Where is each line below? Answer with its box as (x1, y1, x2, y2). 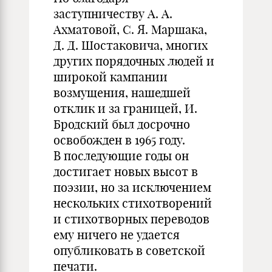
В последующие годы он (53, 148, 189, 163)
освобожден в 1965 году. (53, 132, 185, 148)
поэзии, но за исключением (53, 180, 211, 195)
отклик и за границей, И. (53, 101, 197, 116)
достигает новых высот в (53, 164, 198, 179)
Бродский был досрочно (53, 117, 190, 132)
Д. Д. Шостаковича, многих (53, 38, 208, 53)
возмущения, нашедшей (53, 85, 191, 100)
